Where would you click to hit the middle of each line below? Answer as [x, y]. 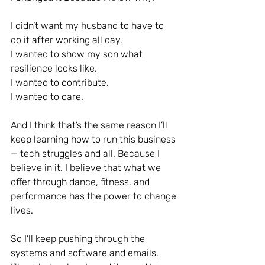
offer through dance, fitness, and [81, 182]
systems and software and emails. [85, 253]
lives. [22, 210]
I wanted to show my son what [78, 54]
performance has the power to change [95, 196]
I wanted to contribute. [60, 83]
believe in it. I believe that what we [87, 168]
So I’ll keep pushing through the [79, 239]
